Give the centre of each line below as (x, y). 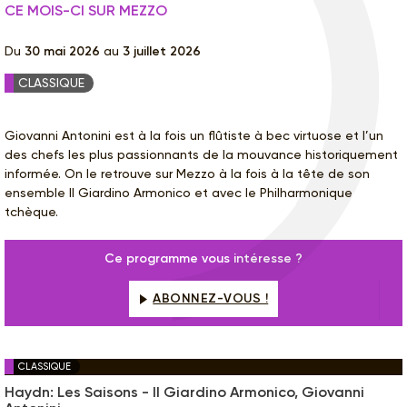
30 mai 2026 (64, 52)
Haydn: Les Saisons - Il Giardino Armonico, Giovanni (184, 392)
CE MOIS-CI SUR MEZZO (86, 11)
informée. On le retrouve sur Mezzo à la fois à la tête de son (187, 174)
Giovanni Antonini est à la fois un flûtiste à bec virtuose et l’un (194, 136)
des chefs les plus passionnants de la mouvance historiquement (201, 155)
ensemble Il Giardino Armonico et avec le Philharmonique (179, 193)
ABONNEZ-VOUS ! (211, 299)
